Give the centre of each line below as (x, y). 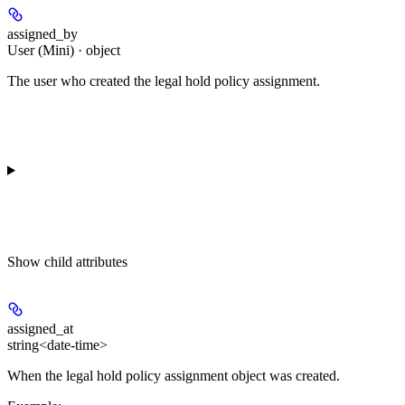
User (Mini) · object (64, 51)
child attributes (86, 262)
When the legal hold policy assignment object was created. (174, 376)
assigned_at (40, 329)
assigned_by (42, 34)
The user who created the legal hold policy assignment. (164, 81)
